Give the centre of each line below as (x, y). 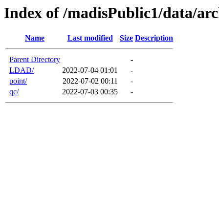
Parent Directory (35, 60)
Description (154, 38)
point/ (18, 81)
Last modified (90, 38)
